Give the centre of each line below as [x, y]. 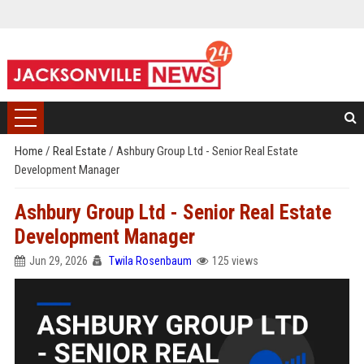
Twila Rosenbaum [150, 261]
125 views [235, 261]
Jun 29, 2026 [58, 261]
